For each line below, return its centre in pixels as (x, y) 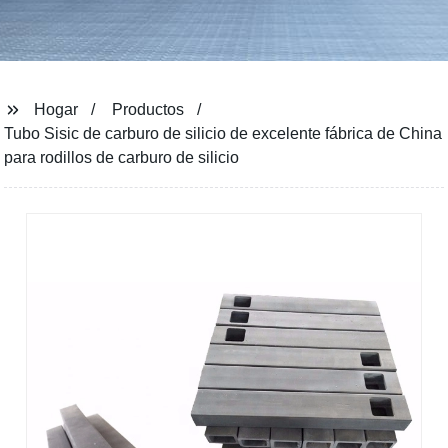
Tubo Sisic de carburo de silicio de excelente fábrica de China (223, 133)
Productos (148, 109)
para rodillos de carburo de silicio (122, 157)
